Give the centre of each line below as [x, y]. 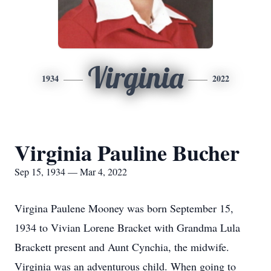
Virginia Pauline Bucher [127, 152]
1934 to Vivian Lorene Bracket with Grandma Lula [127, 227]
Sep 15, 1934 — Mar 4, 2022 [71, 171]
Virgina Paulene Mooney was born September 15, [124, 208]
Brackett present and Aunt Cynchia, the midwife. [122, 247]
